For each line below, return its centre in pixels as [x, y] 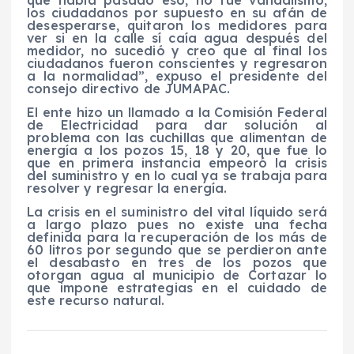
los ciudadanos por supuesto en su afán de [177, 12]
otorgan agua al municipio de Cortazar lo [177, 275]
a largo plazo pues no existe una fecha [177, 224]
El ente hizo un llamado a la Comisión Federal [177, 112]
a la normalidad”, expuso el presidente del [177, 75]
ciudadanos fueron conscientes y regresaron [177, 63]
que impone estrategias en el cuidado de [177, 287]
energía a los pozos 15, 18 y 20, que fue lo [177, 150]
